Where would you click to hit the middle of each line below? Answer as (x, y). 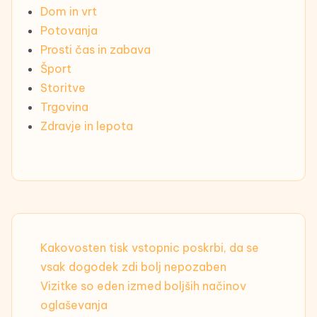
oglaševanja (74, 305)
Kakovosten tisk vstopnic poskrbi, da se (150, 248)
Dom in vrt (69, 12)
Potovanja (69, 31)
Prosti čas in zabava (96, 50)
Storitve (63, 88)
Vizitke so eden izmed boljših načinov (143, 286)
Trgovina (64, 107)
